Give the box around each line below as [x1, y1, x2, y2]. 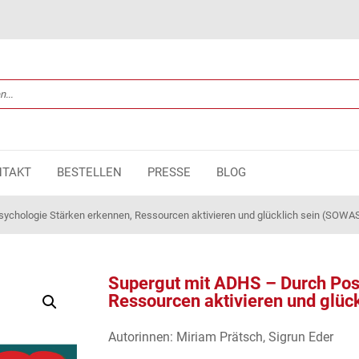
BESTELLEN [56, 164, 122, 179]
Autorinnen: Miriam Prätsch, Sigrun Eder [107, 329, 333, 345]
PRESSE [147, 164, 191, 179]
